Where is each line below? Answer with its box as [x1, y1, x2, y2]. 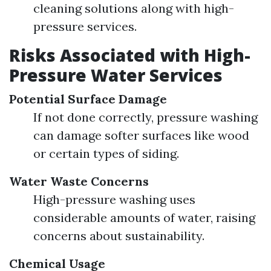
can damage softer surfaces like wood [33, 128, 249, 143]
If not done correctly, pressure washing [33, 109, 258, 125]
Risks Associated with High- [9, 44, 250, 67]
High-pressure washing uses [33, 192, 195, 207]
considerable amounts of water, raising [33, 210, 255, 225]
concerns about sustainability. [33, 228, 204, 243]
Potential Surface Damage [9, 91, 167, 106]
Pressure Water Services [9, 64, 223, 87]
